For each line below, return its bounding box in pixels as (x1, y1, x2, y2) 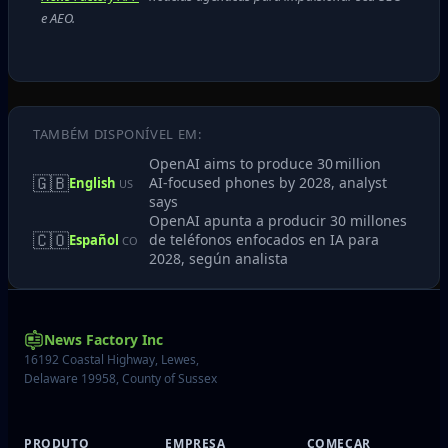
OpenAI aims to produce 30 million (149, 154, 381, 173)
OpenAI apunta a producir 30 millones (149, 211, 407, 230)
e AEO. (41, 9, 75, 27)
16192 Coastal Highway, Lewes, (24, 351, 199, 368)
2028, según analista (149, 249, 288, 268)
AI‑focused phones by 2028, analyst (149, 173, 387, 192)
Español (69, 230, 122, 249)
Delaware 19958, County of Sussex (24, 370, 217, 387)
